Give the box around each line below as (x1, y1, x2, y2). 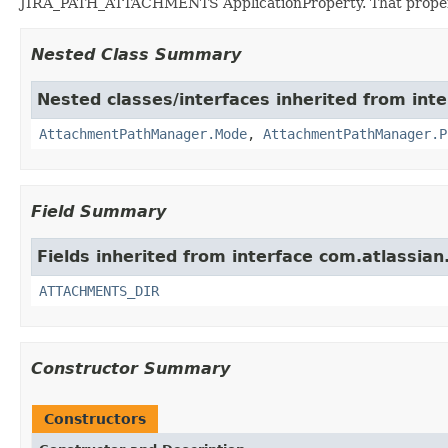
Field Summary (31, 201, 166, 221)
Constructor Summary (31, 358, 230, 378)
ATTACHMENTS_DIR (39, 282, 159, 299)
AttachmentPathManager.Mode (39, 125, 247, 142)
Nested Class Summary (31, 44, 241, 64)
